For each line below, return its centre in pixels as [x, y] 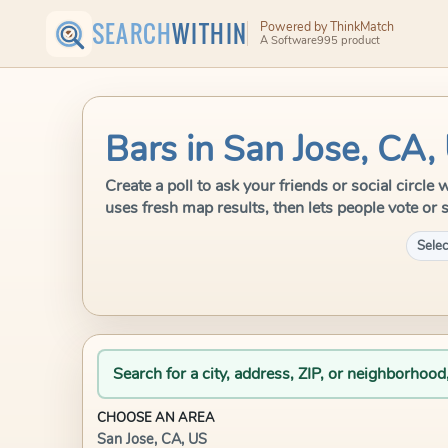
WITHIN [210, 33]
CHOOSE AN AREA [156, 418]
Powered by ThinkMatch [326, 26]
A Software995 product [319, 41]
